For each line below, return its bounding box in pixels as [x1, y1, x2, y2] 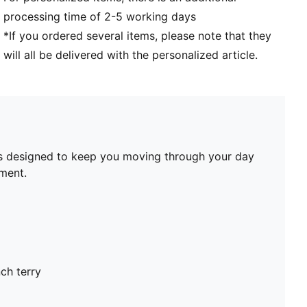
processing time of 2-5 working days [3, 9, 197, 23]
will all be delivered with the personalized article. [3, 47, 258, 62]
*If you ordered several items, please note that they [3, 28, 272, 42]
